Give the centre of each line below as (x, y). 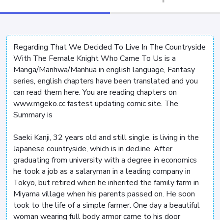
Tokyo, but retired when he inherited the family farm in (106, 182)
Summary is (33, 115)
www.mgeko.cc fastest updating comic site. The (96, 103)
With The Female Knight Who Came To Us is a (95, 58)
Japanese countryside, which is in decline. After (93, 149)
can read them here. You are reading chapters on (95, 92)
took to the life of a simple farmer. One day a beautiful (107, 205)
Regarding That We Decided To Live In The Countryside (110, 47)
